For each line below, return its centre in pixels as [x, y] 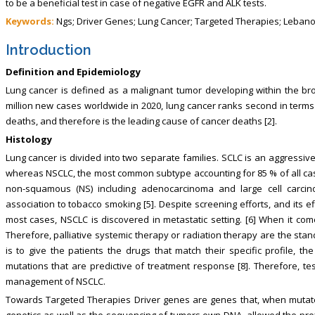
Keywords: [30, 21]
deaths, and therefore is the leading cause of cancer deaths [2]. [141, 121]
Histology [28, 139]
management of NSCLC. [55, 281]
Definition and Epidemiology [73, 71]
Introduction [48, 50]
